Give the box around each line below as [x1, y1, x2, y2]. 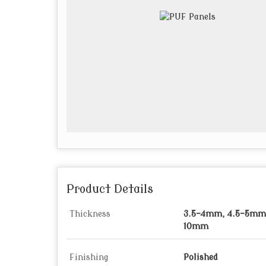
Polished [183, 253, 218, 262]
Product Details [66, 183, 153, 196]
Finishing [69, 253, 109, 262]
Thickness [69, 210, 110, 218]
